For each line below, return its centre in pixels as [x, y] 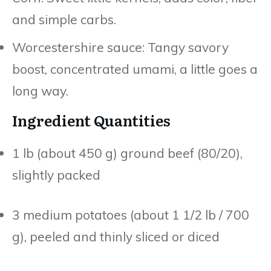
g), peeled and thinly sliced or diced [116, 236]
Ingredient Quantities [91, 120]
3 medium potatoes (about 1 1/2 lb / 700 [131, 214]
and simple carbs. [64, 19]
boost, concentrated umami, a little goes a [135, 69]
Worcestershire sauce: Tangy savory [120, 47]
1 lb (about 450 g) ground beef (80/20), [127, 153]
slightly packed [56, 175]
